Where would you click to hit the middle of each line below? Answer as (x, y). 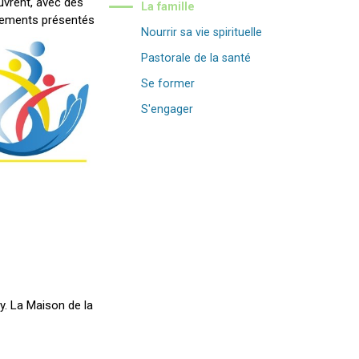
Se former (168, 83)
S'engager (167, 109)
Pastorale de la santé (196, 58)
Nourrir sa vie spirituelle (202, 32)
